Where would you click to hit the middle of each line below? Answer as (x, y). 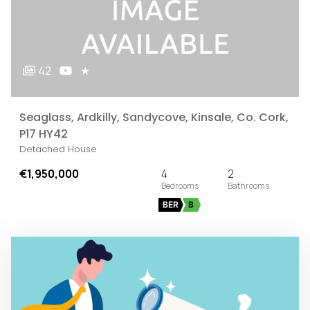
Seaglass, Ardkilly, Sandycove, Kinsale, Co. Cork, (154, 117)
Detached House (58, 149)
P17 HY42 (44, 134)
